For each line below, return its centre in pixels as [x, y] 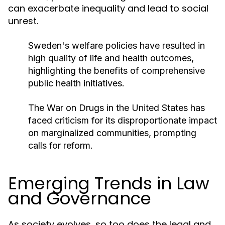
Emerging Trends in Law [109, 183]
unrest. [23, 21]
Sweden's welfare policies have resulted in [117, 45]
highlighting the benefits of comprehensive [117, 71]
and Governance [80, 198]
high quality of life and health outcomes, [111, 58]
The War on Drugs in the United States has [117, 108]
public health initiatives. [76, 83]
